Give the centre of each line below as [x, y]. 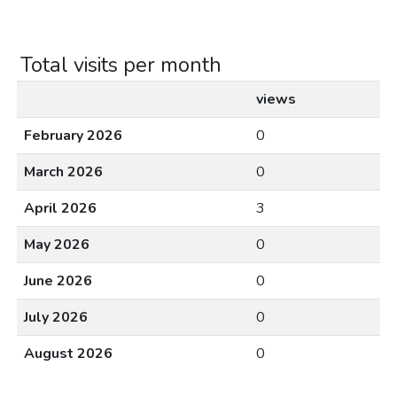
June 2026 [58, 280]
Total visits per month [121, 64]
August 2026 [68, 353]
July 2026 [56, 317]
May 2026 [57, 244]
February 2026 [73, 135]
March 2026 [63, 171]
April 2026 [60, 208]
